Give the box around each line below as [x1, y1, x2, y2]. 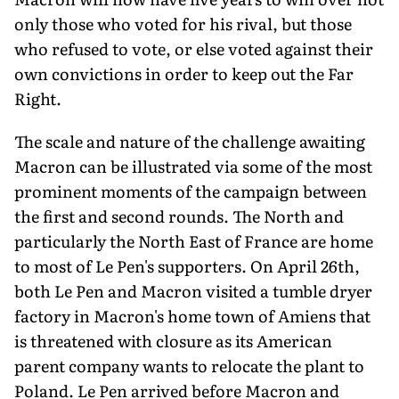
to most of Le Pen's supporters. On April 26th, [14, 253, 360, 278]
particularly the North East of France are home [14, 228, 373, 253]
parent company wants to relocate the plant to [14, 353, 364, 378]
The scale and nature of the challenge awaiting [14, 128, 365, 153]
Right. [14, 85, 61, 110]
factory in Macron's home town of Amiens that [14, 303, 370, 328]
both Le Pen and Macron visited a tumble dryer [14, 278, 372, 303]
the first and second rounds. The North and [14, 203, 344, 228]
